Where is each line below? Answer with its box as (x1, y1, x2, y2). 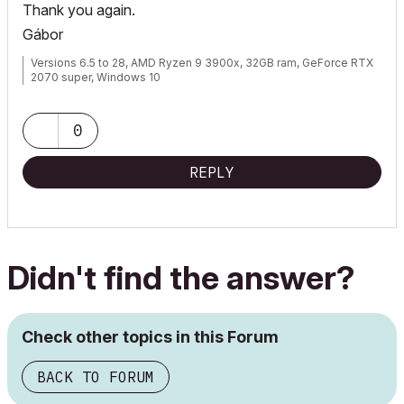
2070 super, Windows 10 (31, 70, 161, 84)
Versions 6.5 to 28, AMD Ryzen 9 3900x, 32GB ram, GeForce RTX (31, 56, 373, 69)
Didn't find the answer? (7, 258, 354, 298)
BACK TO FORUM (37, 368, 154, 386)
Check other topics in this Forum (22, 327, 279, 346)
